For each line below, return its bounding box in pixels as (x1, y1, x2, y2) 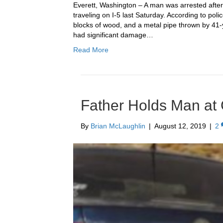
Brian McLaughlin (91, 122, 145, 130)
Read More (73, 46, 109, 54)
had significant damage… (73, 31, 153, 39)
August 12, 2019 (154, 122, 206, 130)
